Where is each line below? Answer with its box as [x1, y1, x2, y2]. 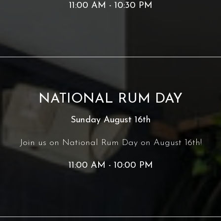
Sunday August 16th [70, 115, 151, 125]
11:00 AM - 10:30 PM [69, 1, 152, 10]
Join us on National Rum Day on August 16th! [19, 138, 202, 147]
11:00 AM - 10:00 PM [68, 161, 153, 170]
